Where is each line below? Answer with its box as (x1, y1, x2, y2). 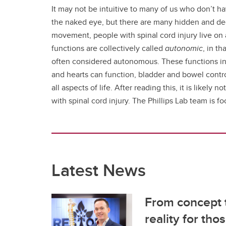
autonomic (165, 42, 203, 54)
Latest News (51, 157, 146, 183)
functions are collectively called (51, 42, 165, 54)
